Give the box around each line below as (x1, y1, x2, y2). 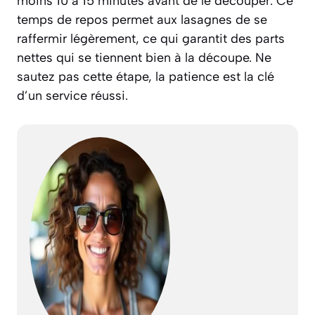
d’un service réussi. (17, 88, 128, 104)
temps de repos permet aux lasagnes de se (17, 12, 267, 28)
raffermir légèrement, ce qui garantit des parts (17, 31, 285, 47)
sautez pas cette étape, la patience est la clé (17, 69, 274, 85)
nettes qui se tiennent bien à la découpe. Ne (17, 50, 271, 66)
